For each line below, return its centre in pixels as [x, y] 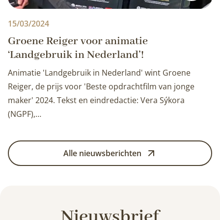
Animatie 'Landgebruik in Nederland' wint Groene [99, 73]
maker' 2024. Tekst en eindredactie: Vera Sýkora [96, 100]
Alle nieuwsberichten [102, 153]
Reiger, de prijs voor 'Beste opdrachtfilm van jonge [101, 87]
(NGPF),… [25, 114]
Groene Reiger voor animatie [78, 41]
